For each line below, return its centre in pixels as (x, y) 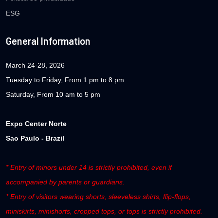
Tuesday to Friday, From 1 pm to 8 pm (65, 80)
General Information (48, 41)
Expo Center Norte (36, 123)
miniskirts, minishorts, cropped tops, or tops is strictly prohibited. (104, 211)
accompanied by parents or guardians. (65, 182)
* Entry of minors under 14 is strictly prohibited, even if (89, 167)
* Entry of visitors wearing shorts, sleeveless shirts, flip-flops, (98, 196)
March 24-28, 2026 (35, 65)
